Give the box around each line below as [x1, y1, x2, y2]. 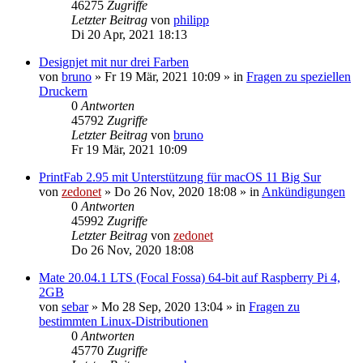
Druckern [39, 83, 88, 98]
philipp [173, 12, 209, 27]
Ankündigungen [262, 184, 345, 199]
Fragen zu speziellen [246, 69, 351, 83]
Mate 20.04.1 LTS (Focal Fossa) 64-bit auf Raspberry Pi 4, [39, 270, 340, 284]
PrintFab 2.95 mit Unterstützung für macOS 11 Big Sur [39, 169, 321, 184]
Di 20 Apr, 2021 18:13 [71, 27, 187, 41]
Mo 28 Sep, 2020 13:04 [101, 299, 223, 314]
